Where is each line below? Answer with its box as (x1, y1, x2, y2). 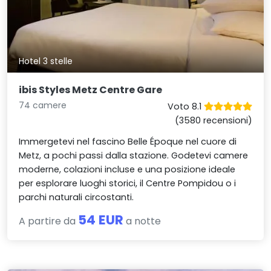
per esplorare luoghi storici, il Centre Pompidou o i (19, 177, 237, 189)
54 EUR (78, 210, 124, 229)
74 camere (19, 99, 67, 111)
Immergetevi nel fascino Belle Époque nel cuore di (19, 135, 237, 148)
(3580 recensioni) (174, 114, 252, 126)
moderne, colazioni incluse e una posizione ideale (19, 163, 236, 175)
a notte (123, 214, 162, 228)
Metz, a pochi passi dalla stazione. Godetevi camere (19, 149, 249, 162)
